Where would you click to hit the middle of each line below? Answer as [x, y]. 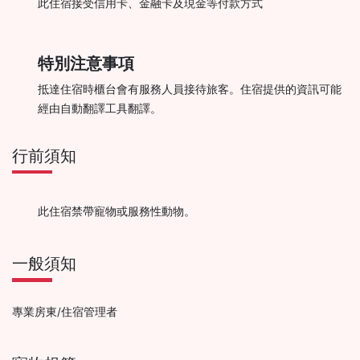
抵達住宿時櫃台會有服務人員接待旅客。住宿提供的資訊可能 [190, 89]
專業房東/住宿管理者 [65, 311]
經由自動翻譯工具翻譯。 [100, 108]
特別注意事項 [86, 63]
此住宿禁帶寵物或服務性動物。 [117, 211]
